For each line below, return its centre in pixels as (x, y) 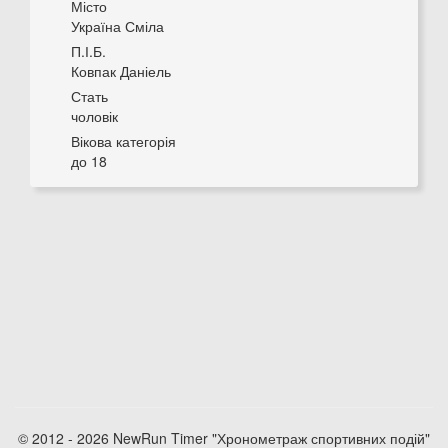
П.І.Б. (88, 51)
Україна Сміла (117, 26)
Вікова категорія (123, 141)
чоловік (94, 116)
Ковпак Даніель (121, 71)
